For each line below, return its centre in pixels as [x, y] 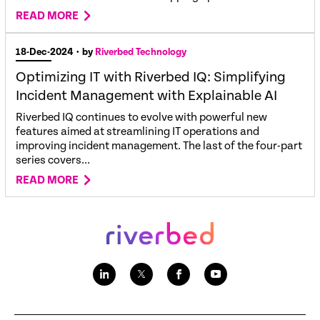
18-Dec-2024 [45, 52]
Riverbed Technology [141, 52]
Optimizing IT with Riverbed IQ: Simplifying [151, 77]
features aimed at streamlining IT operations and [137, 131]
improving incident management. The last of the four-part [159, 146]
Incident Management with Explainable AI [146, 96]
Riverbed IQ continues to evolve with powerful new [141, 117]
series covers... [53, 160]
